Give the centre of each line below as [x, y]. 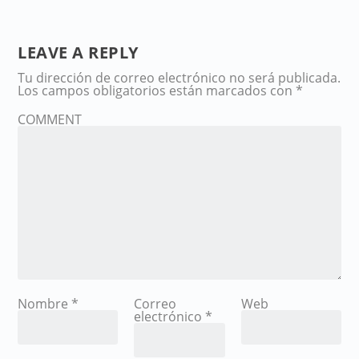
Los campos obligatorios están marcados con [157, 90]
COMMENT [50, 119]
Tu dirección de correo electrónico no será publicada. [179, 77]
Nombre [45, 303]
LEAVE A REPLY [78, 52]
